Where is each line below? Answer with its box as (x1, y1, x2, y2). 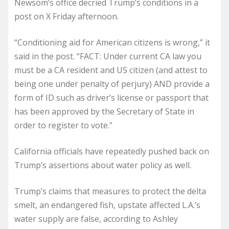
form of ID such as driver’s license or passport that (14, 91, 209, 103)
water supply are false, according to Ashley (14, 213, 178, 224)
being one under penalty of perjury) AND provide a (14, 78, 210, 89)
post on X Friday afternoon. (14, 10, 119, 22)
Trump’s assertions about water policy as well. (14, 159, 191, 171)
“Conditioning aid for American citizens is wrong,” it (14, 36, 210, 48)
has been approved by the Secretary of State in (14, 105, 194, 117)
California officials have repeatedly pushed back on (14, 145, 209, 157)
